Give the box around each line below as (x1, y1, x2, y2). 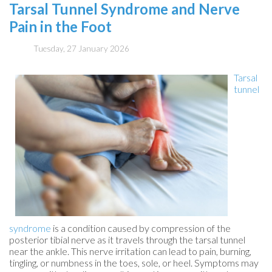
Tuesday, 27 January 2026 (33, 44, 129, 54)
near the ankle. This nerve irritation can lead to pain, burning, (9, 245, 251, 257)
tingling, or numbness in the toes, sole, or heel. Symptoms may (9, 257, 259, 269)
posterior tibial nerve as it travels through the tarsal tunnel (9, 234, 245, 246)
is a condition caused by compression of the (51, 222, 231, 234)
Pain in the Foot (9, 18, 112, 36)
